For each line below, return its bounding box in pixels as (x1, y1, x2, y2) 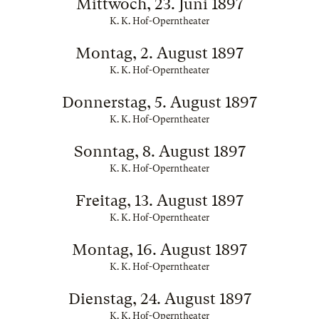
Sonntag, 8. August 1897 (73, 142, 246, 160)
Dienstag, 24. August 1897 (68, 290, 251, 308)
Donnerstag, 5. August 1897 (62, 93, 257, 111)
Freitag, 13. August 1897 (75, 192, 244, 209)
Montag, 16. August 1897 (72, 241, 247, 258)
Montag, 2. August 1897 (75, 44, 244, 62)
